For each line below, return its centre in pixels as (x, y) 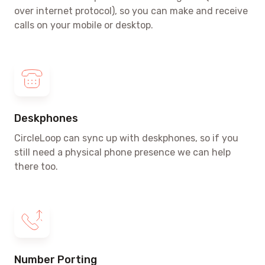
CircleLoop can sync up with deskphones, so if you (126, 138)
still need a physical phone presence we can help (122, 152)
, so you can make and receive (181, 11)
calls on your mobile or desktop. (84, 25)
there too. (36, 166)
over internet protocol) (64, 11)
